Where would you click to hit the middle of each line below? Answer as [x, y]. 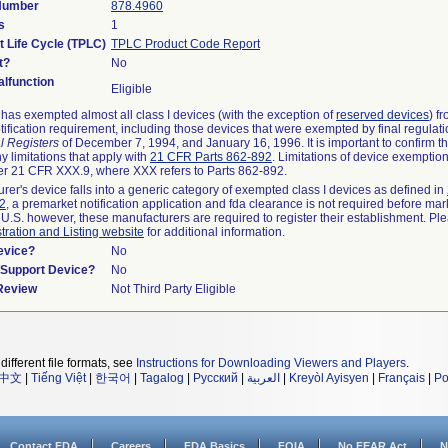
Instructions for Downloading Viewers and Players [271, 363]
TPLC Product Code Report [185, 44]
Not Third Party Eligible [173, 289]
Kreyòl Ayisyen [329, 378]
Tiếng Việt [58, 378]
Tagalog [162, 378]
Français [401, 378]
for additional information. [214, 232]
